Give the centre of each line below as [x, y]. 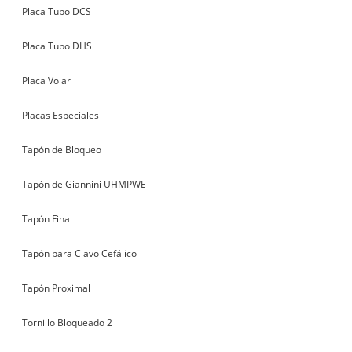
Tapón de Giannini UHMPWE [84, 184]
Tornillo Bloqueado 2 [68, 322]
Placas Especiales [61, 115]
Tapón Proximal [57, 288]
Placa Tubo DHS [57, 46]
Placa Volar [47, 80]
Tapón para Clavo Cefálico [80, 253]
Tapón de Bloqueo [62, 149]
